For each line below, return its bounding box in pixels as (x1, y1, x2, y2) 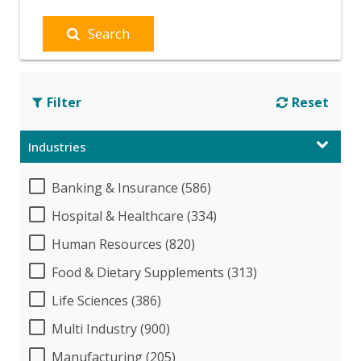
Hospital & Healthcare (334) (52, 206, 217, 225)
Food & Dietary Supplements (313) (52, 263, 257, 281)
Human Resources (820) (52, 234, 195, 253)
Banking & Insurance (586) (52, 178, 211, 197)
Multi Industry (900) (52, 319, 170, 338)
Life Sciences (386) (52, 291, 161, 309)
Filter (47, 93, 81, 111)
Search (87, 23, 131, 43)
